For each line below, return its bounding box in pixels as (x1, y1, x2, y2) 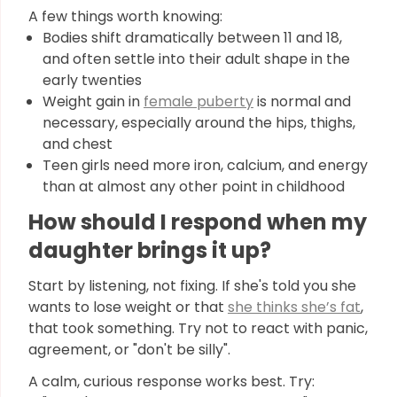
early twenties (43, 70, 142, 90)
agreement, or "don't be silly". (28, 339, 230, 360)
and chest (43, 134, 113, 154)
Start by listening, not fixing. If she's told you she (28, 276, 356, 296)
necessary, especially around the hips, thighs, (43, 113, 355, 133)
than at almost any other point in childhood (43, 176, 345, 197)
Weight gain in (43, 91, 144, 112)
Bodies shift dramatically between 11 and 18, (43, 27, 342, 48)
